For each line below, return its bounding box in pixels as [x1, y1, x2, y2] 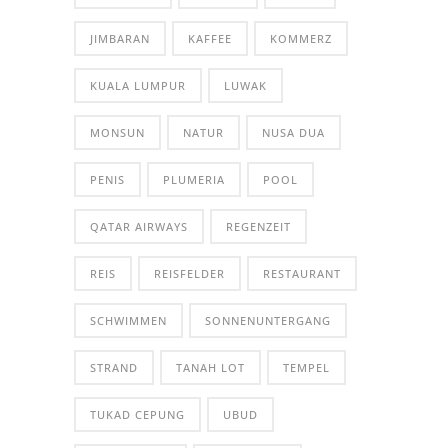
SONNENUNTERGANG [205, 313, 331, 329]
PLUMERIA [163, 172, 225, 188]
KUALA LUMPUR [90, 78, 186, 94]
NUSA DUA [262, 125, 325, 141]
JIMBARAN [90, 31, 150, 47]
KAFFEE [188, 31, 232, 47]
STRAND [90, 360, 138, 376]
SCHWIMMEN [90, 313, 167, 329]
